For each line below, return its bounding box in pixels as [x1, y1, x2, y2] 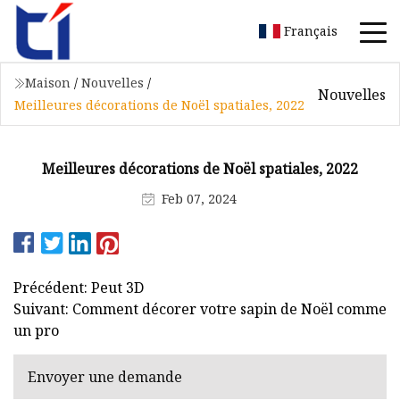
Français [284, 21, 337, 39]
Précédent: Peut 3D [13, 277, 144, 297]
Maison [25, 74, 71, 91]
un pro [13, 320, 59, 340]
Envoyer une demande [28, 367, 182, 387]
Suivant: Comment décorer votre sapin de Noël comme [13, 298, 387, 319]
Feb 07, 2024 [161, 189, 237, 207]
